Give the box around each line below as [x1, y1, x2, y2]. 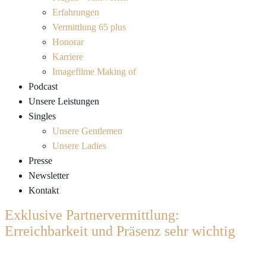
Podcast [28, 81, 58, 91]
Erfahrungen [52, 7, 99, 17]
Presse [28, 156, 52, 166]
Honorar [52, 37, 84, 47]
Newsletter [28, 170, 69, 180]
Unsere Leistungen [28, 96, 99, 106]
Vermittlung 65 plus [52, 22, 126, 32]
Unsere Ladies [52, 141, 106, 151]
